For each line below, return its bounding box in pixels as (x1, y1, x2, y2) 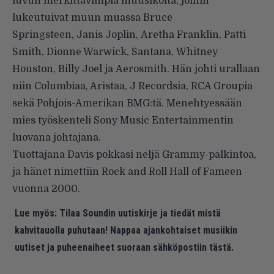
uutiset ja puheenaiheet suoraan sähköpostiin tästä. (15, 241, 234, 253)
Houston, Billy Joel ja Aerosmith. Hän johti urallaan (12, 63, 260, 75)
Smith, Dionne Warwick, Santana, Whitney (12, 46, 218, 57)
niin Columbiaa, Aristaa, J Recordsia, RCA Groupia (12, 80, 253, 92)
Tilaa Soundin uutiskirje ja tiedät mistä (59, 207, 221, 219)
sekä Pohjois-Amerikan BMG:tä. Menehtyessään (12, 97, 242, 109)
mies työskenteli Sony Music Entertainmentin (12, 114, 234, 126)
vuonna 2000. (12, 183, 80, 194)
